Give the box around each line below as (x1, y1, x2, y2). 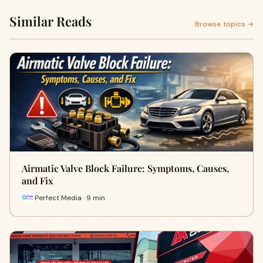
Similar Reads (9, 12, 92, 30)
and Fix (22, 174, 53, 187)
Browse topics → (195, 19, 254, 29)
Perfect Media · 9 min (35, 193, 105, 203)
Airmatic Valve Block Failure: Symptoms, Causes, (22, 162, 229, 174)
